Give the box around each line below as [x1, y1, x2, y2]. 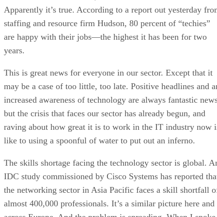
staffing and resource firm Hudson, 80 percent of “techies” [4, 18, 210, 28]
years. [4, 45, 25, 55]
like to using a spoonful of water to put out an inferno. [4, 135, 195, 145]
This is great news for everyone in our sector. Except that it [4, 67, 213, 77]
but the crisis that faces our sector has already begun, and [4, 108, 205, 118]
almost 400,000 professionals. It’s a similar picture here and [4, 198, 215, 208]
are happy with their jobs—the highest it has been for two [4, 31, 207, 42]
